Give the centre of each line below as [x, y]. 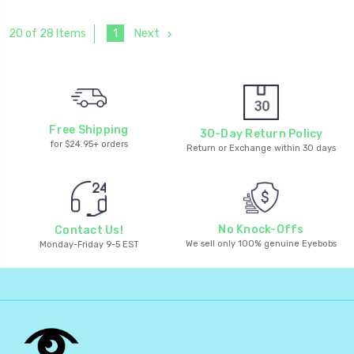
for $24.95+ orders [89, 144]
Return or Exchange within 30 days [261, 148]
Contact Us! [89, 230]
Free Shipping [89, 130]
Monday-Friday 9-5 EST [89, 244]
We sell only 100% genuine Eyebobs [261, 243]
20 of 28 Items [47, 34]
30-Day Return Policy [261, 134]
